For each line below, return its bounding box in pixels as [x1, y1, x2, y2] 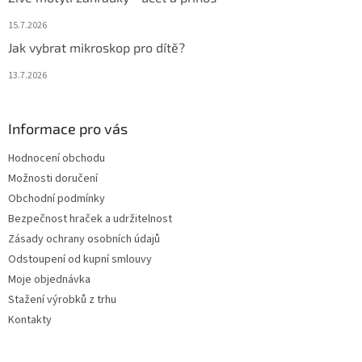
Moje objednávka [8, 271, 90, 288]
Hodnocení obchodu [8, 149, 105, 166]
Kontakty [8, 311, 52, 328]
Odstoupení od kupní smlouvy [8, 250, 152, 267]
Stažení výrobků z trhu [8, 291, 116, 308]
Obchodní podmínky [8, 190, 105, 207]
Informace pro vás [8, 119, 128, 137]
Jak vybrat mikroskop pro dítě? [8, 39, 185, 55]
